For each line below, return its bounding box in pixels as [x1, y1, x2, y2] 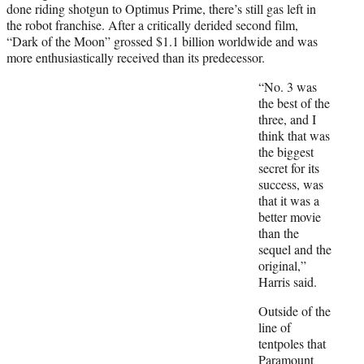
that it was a [258, 191, 319, 209]
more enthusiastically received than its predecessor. [6, 48, 265, 66]
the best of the [258, 93, 330, 111]
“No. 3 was [258, 77, 317, 95]
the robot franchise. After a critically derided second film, [6, 15, 298, 33]
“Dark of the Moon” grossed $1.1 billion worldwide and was [6, 32, 318, 50]
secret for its [258, 158, 319, 176]
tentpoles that [258, 334, 326, 352]
